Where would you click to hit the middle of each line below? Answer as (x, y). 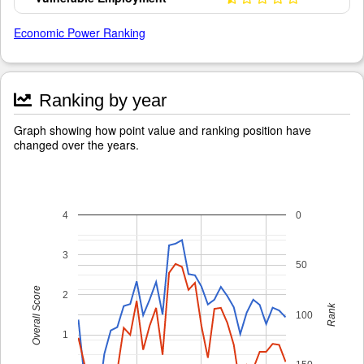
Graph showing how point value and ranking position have (162, 130)
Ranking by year (100, 100)
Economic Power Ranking (80, 32)
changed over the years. (76, 145)
